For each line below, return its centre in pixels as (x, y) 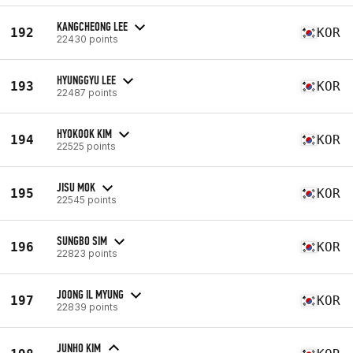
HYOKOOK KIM (84, 133)
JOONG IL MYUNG (90, 294)
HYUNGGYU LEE (86, 80)
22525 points (86, 146)
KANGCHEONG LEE (92, 26)
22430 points (87, 39)
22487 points (87, 92)
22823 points (87, 253)
